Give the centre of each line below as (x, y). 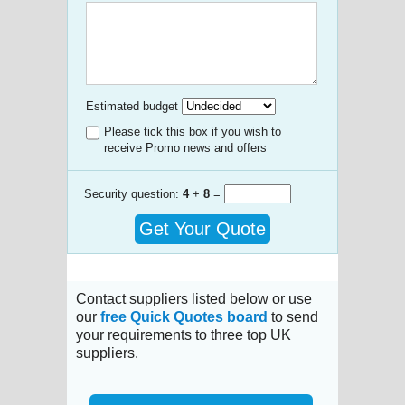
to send (293, 316)
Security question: (133, 193)
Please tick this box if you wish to (193, 131)
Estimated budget (132, 106)
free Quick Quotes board (184, 316)
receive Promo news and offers (185, 147)
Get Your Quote (202, 228)
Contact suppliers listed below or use (194, 298)
